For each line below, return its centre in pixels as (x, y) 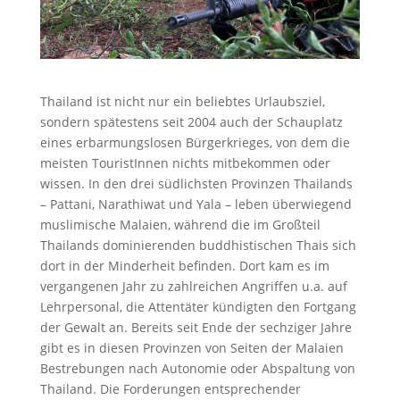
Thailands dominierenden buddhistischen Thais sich (198, 245)
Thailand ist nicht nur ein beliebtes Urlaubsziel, (182, 101)
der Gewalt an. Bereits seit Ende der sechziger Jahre (196, 327)
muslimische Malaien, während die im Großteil (180, 224)
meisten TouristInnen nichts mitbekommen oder (185, 162)
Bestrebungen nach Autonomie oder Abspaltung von (197, 368)
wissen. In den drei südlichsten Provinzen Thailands (196, 183)
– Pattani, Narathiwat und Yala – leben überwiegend (196, 204)
